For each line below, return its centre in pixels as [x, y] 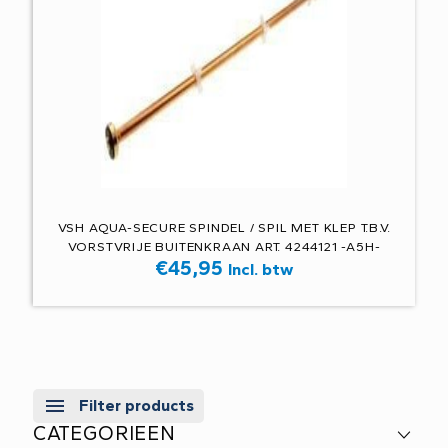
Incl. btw [260, 269]
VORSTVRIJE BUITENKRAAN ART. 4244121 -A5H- [224, 246]
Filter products [136, 405]
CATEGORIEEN [104, 433]
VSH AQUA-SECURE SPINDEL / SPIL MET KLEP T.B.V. [224, 227]
